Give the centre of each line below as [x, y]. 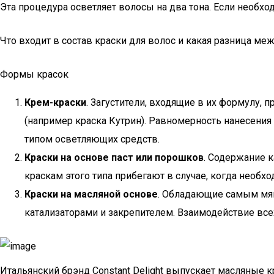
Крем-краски [55, 102]
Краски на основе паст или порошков [114, 157]
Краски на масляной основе [91, 194]
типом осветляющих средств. [92, 139]
